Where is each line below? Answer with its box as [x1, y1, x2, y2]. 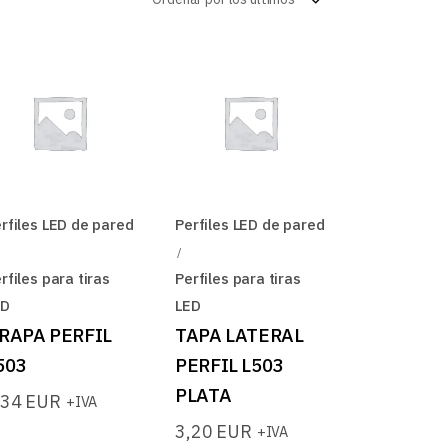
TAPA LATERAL [175, 322, 304, 347]
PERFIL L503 [175, 352, 283, 377]
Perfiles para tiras [175, 268, 301, 288]
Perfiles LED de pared [175, 214, 325, 234]
